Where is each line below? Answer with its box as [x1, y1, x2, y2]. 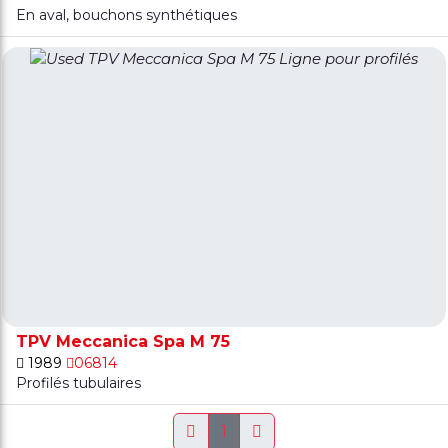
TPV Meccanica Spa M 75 [16, 331, 231, 351]
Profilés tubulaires [16, 373, 142, 392]
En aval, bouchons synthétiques [16, 5, 238, 24]
